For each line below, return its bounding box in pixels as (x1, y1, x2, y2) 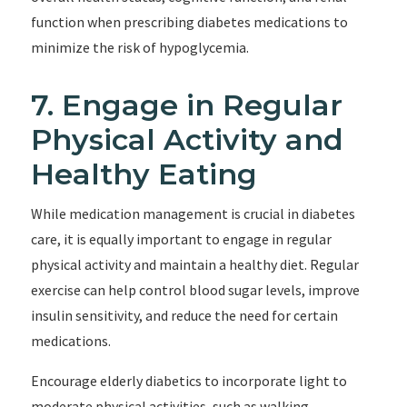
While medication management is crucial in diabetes (30, 204, 355, 223)
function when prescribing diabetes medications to (30, 13, 348, 31)
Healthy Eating (30, 156, 257, 192)
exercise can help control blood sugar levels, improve (30, 281, 360, 299)
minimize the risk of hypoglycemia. (30, 38, 249, 56)
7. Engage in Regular (30, 87, 342, 123)
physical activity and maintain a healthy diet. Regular (30, 255, 359, 273)
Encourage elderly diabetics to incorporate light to (30, 372, 347, 390)
